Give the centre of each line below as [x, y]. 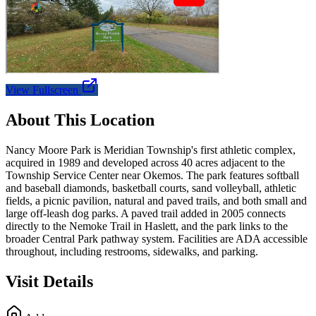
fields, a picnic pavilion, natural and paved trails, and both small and [156, 200]
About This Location [80, 120]
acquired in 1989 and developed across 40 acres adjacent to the [145, 162]
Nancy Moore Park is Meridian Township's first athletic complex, [151, 150]
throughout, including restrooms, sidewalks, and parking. [132, 251]
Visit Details [49, 281]
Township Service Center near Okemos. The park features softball [152, 175]
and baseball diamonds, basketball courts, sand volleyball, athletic [151, 188]
